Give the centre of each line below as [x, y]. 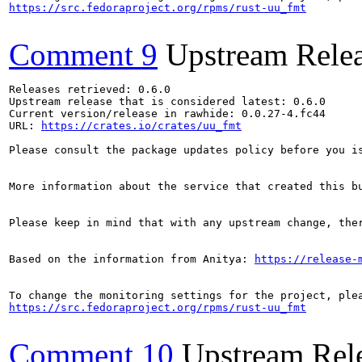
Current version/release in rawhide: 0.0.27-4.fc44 [167, 113]
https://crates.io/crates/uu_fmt [141, 125]
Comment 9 [83, 54]
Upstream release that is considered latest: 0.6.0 [167, 101]
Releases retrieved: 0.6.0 [90, 89]
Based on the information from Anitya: [132, 259]
